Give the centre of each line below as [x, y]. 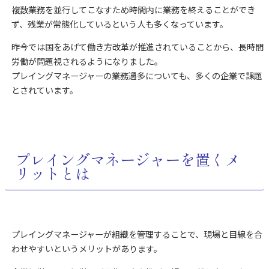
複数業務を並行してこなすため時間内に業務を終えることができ [133, 10]
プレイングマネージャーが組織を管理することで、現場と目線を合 [137, 234]
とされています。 [44, 90]
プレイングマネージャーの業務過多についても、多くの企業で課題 [137, 76]
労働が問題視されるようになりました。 [87, 62]
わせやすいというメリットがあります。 [86, 249]
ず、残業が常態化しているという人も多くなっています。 [119, 24]
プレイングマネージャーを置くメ [127, 159]
